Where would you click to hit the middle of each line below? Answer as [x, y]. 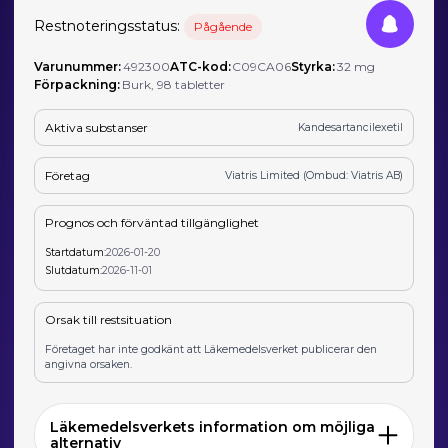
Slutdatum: [74, 270]
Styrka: [313, 66]
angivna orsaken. [89, 365]
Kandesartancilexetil [350, 127]
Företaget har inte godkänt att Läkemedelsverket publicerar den [211, 350]
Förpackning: [77, 84]
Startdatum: [76, 253]
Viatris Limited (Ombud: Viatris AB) [313, 176]
